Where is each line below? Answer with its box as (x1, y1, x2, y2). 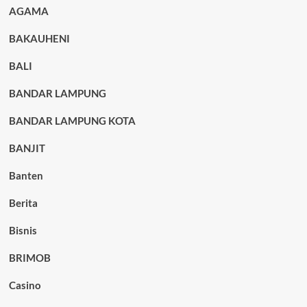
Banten (8, 169, 43, 182)
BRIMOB (8, 251, 51, 264)
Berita (8, 197, 38, 209)
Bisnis (8, 224, 37, 236)
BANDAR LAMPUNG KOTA (8, 114, 136, 127)
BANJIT (8, 142, 45, 154)
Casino (8, 279, 41, 291)
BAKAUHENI (8, 32, 70, 45)
